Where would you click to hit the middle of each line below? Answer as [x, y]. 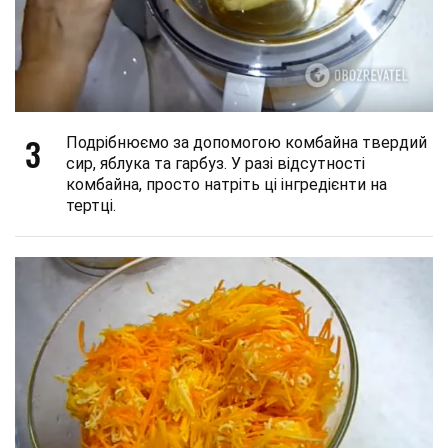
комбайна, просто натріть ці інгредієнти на [226, 185]
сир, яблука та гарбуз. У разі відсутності [215, 164]
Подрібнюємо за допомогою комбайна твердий [246, 143]
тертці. [91, 206]
